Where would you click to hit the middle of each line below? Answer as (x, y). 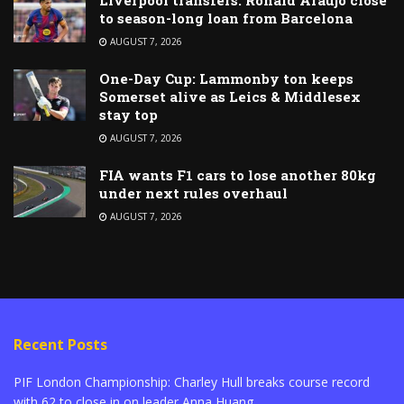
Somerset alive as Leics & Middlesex (230, 96)
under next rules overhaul (193, 193)
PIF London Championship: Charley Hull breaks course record (192, 381)
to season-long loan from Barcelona (226, 18)
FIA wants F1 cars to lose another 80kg (238, 174)
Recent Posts (60, 344)
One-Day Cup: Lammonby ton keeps (226, 78)
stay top (129, 114)
